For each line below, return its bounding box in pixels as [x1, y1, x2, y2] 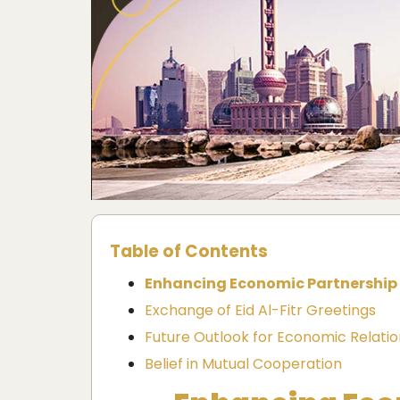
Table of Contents [110, 238, 268, 263]
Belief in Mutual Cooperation [145, 353, 342, 374]
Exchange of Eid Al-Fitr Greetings [145, 299, 376, 321]
